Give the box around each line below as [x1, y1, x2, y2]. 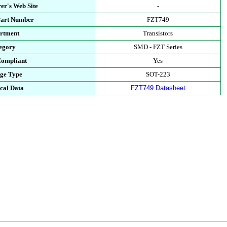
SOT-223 [145, 70, 170, 78]
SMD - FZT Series [133, 43, 182, 51]
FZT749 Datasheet [130, 84, 185, 92]
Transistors [143, 29, 173, 37]
